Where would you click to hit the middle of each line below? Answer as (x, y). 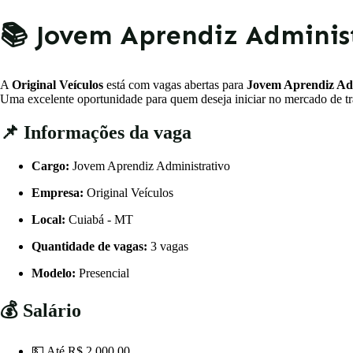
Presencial (102, 273)
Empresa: (58, 193)
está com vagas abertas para (175, 85)
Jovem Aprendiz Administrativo (150, 166)
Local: (48, 220)
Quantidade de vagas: (89, 247)
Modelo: (54, 273)
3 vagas (168, 247)
